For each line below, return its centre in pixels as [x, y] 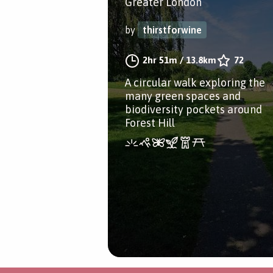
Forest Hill [150, 123]
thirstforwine [172, 30]
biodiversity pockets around [193, 109]
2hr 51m [160, 60]
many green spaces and [183, 96]
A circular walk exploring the [195, 83]
